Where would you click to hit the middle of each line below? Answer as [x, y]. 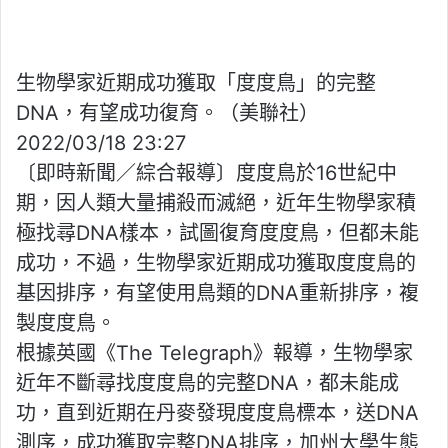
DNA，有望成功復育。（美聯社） [167, 113]
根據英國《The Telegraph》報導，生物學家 [214, 353]
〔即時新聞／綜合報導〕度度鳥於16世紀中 [206, 173]
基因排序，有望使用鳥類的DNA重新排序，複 [217, 293]
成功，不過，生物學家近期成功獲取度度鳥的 [216, 263]
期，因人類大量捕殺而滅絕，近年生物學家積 [216, 203]
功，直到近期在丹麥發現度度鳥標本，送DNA [217, 413]
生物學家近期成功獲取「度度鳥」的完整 [196, 83]
